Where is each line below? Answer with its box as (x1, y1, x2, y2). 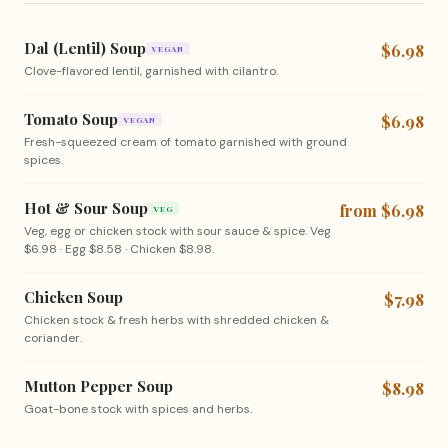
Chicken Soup (24, 287, 123, 307)
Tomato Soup (24, 109, 118, 129)
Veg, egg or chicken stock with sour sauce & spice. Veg (24, 223, 331, 239)
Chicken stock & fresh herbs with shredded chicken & (24, 312, 329, 328)
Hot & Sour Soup (24, 198, 148, 218)
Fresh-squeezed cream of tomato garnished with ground (24, 134, 347, 150)
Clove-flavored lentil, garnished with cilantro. (24, 63, 278, 79)
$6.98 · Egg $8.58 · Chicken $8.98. (24, 241, 214, 257)
